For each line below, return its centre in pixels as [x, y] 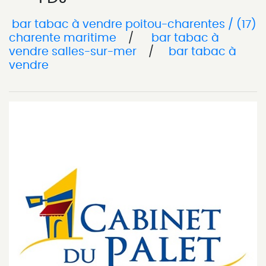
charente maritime [64, 38]
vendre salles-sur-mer [74, 52]
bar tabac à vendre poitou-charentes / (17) [133, 24]
